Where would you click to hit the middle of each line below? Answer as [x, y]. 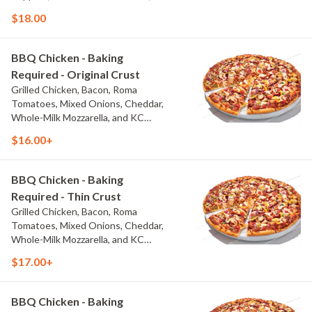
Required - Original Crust [76, 74]
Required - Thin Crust [66, 196]
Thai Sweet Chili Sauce [61, 9]
